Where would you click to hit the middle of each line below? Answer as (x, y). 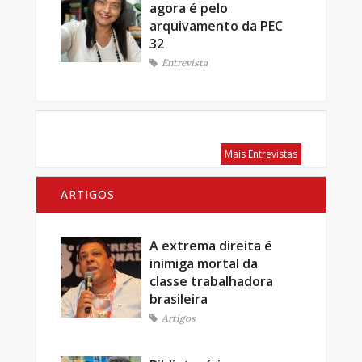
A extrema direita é (211, 245)
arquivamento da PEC (216, 25)
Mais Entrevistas (261, 154)
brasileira (179, 299)
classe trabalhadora (211, 281)
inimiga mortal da (204, 263)
